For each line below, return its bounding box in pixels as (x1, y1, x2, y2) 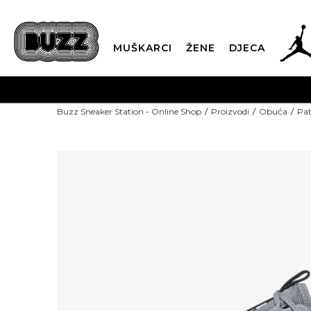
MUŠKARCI (113, 42, 172, 54)
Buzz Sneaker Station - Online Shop (57, 106, 201, 117)
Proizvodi (211, 106, 249, 117)
